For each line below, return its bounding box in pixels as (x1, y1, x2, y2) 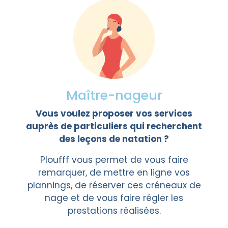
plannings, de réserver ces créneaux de (27, 179, 201, 191)
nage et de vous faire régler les (45, 192, 183, 204)
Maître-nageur (66, 87, 162, 104)
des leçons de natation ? (59, 133, 169, 145)
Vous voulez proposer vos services (36, 107, 192, 120)
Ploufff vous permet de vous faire (40, 154, 188, 166)
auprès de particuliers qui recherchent (26, 120, 202, 132)
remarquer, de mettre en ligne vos (38, 166, 190, 179)
